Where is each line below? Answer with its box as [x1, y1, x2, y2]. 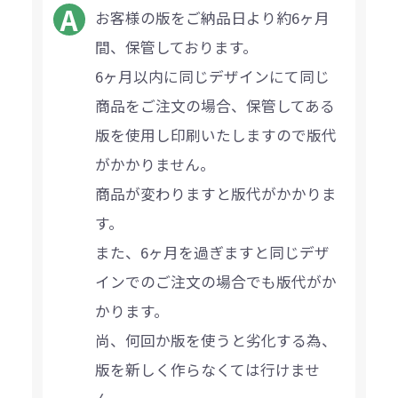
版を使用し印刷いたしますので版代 [95, 123, 338, 146]
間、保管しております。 [95, 36, 259, 58]
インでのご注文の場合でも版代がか [95, 270, 338, 292]
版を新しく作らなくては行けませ [95, 358, 321, 380]
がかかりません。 [95, 153, 216, 175]
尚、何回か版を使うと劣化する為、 [95, 329, 338, 351]
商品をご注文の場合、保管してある [95, 94, 336, 116]
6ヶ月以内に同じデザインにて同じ [95, 65, 330, 87]
